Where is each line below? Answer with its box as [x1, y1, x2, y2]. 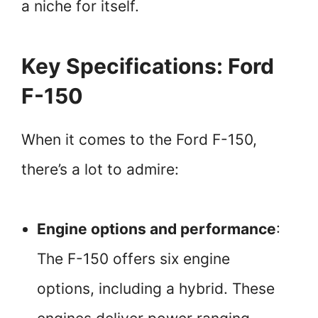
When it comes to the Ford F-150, [21, 131, 257, 149]
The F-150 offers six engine [37, 250, 230, 268]
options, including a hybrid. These [37, 280, 275, 298]
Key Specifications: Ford [21, 53, 274, 79]
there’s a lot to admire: [21, 160, 179, 179]
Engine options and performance [37, 220, 276, 238]
